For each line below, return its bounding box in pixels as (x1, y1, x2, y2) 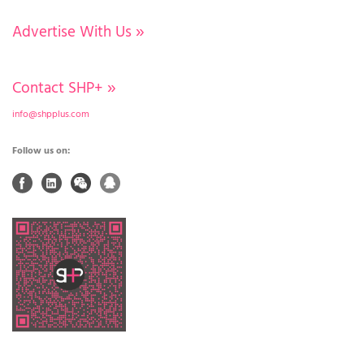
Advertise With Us (12, 20, 132, 45)
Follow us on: (12, 143, 70, 159)
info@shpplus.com (12, 106, 89, 123)
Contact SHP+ (12, 76, 103, 101)
